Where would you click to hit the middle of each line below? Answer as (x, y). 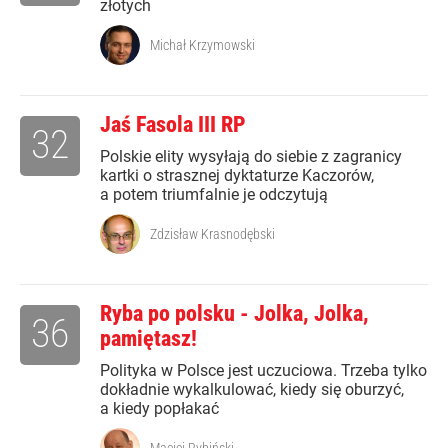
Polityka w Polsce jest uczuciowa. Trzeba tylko (263, 371)
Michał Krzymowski (202, 45)
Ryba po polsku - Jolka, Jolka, (234, 314)
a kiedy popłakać (159, 409)
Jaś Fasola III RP (173, 125)
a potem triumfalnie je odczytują (214, 195)
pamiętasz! (148, 339)
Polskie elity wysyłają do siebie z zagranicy (251, 157)
